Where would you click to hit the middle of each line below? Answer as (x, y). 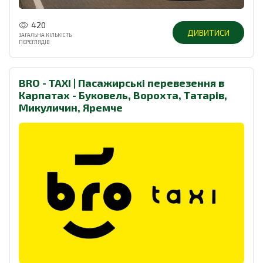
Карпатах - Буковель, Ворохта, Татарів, (123, 95)
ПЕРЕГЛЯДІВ (34, 42)
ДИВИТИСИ (208, 33)
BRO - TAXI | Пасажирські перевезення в (122, 82)
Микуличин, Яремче (71, 107)
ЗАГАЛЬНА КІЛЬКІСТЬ (45, 35)
